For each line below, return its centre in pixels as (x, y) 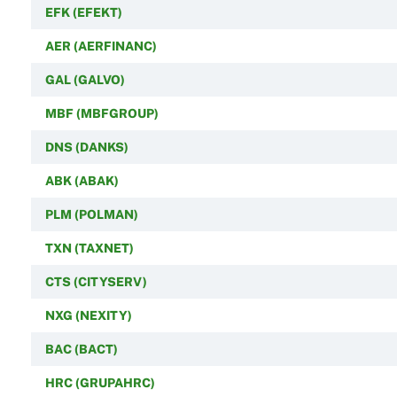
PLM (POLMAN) (91, 214)
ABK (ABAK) (82, 180)
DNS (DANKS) (86, 147)
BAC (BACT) (81, 349)
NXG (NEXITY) (88, 315)
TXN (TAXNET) (89, 248)
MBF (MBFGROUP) (101, 113)
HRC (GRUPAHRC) (100, 382)
